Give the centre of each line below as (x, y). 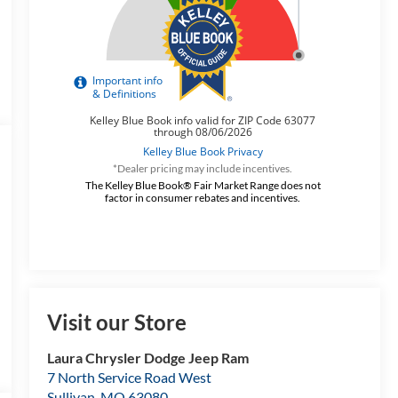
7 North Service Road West (129, 378)
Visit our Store (116, 322)
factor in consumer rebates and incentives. (203, 197)
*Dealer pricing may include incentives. (203, 168)
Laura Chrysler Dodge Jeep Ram (147, 358)
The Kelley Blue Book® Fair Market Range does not (203, 185)
